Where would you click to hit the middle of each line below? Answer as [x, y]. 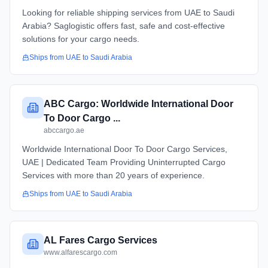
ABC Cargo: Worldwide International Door [138, 104]
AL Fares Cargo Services [100, 240]
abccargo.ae [64, 130]
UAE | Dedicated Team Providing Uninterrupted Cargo [124, 162]
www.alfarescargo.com [80, 252]
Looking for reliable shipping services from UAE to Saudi [128, 13]
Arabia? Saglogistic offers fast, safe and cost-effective [124, 26]
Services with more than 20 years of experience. [113, 175]
